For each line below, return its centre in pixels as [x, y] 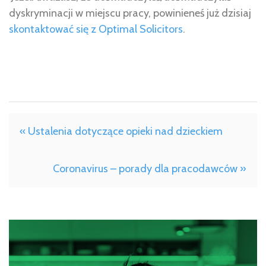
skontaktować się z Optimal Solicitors [96, 29]
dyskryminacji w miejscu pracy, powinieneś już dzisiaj [130, 13]
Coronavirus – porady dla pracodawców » [150, 168]
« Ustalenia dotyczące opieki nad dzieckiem [121, 131]
